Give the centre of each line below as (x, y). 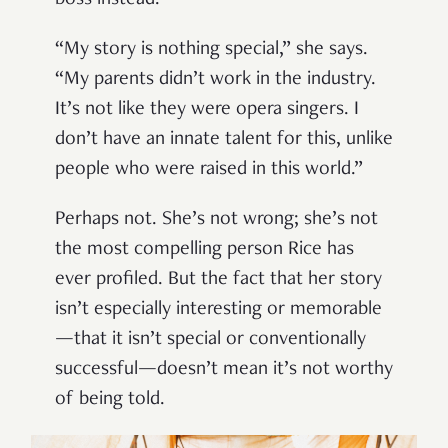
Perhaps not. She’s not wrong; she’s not (216, 220)
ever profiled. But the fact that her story (218, 280)
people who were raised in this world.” (209, 170)
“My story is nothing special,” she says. (211, 50)
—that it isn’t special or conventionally (210, 340)
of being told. (112, 400)
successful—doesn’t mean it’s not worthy (224, 370)
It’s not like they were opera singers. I (207, 110)
